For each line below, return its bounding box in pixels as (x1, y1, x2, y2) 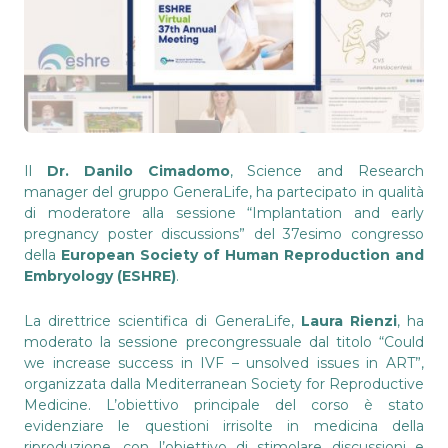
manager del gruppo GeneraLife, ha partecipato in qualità (24, 182, 424, 201)
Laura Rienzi (300, 311, 397, 330)
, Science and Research (229, 161, 425, 180)
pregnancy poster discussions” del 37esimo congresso (24, 224, 424, 243)
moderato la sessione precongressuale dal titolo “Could (24, 332, 424, 351)
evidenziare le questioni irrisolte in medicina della (24, 416, 424, 435)
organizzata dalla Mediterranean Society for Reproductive (24, 374, 424, 393)
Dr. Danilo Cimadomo (46, 161, 230, 180)
